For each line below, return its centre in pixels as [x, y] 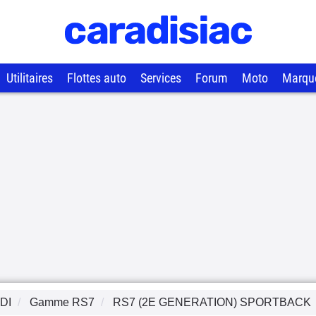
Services [161, 78]
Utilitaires [30, 78]
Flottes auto [97, 78]
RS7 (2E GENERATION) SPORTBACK [212, 302]
